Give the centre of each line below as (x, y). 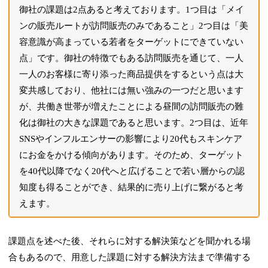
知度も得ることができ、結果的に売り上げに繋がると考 (132, 187)
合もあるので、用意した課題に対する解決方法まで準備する (130, 257)
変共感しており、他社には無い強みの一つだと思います (132, 90)
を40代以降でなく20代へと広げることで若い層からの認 (132, 171)
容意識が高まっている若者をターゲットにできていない (132, 42)
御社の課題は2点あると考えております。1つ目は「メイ (132, 9)
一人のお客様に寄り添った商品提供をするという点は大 (132, 74)
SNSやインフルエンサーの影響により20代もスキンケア (131, 138)
